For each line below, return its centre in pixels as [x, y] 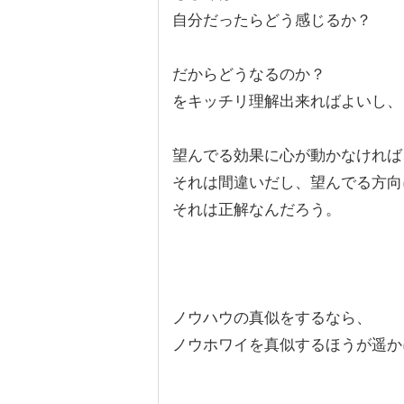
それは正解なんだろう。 [257, 210]
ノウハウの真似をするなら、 [272, 318]
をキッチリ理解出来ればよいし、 [287, 101]
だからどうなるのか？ [249, 74]
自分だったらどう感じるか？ [272, 20]
